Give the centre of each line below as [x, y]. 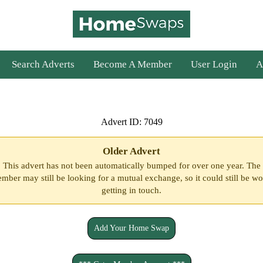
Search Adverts [43, 64]
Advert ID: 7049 [131, 122]
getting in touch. [131, 190]
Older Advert [131, 151]
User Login [214, 64]
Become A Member [133, 64]
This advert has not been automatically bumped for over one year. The [131, 166]
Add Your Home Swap [131, 228]
